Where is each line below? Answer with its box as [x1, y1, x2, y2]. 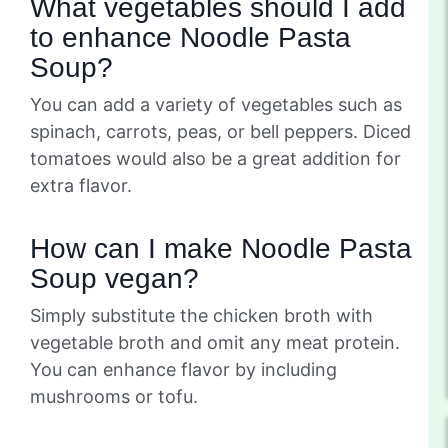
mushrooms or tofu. [30, 385, 198, 407]
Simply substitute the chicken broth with [30, 304, 373, 326]
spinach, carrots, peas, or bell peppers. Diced [30, 120, 411, 142]
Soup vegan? [30, 262, 199, 294]
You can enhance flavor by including [30, 358, 337, 380]
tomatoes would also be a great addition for [30, 147, 401, 169]
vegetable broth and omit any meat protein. [30, 331, 400, 353]
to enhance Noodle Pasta [30, 21, 351, 53]
